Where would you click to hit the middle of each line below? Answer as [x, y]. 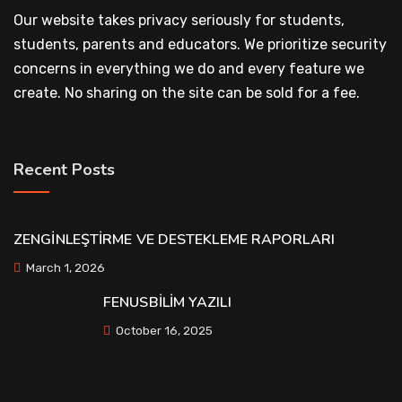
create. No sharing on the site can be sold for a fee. [187, 93]
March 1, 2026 [64, 267]
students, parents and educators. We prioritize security [200, 44]
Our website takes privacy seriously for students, [179, 20]
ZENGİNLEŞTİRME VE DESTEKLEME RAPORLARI [174, 240]
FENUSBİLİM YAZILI [167, 302]
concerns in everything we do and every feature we [189, 69]
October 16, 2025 [163, 330]
